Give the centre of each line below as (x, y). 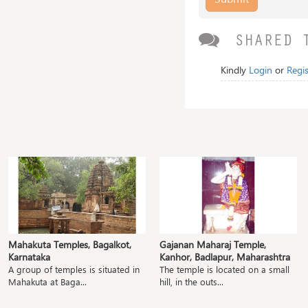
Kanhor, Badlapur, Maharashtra (225, 257)
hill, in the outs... (191, 282)
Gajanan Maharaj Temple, (213, 245)
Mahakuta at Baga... (47, 282)
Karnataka (29, 257)
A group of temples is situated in (74, 269)
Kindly (234, 69)
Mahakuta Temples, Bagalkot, (70, 245)
